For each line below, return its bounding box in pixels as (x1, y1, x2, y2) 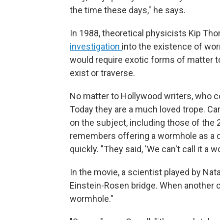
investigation (70, 41, 122, 52)
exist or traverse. (70, 68, 135, 79)
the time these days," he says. (70, 5, 186, 16)
